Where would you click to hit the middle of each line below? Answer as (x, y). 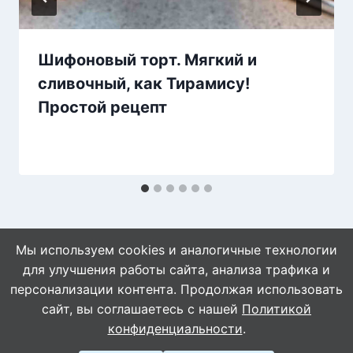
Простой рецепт (102, 107)
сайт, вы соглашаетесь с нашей (142, 309)
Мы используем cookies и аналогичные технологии (176, 250)
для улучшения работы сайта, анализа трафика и (176, 269)
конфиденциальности (175, 329)
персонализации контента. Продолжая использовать (176, 289)
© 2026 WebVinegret (176, 318)
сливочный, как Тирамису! (144, 83)
